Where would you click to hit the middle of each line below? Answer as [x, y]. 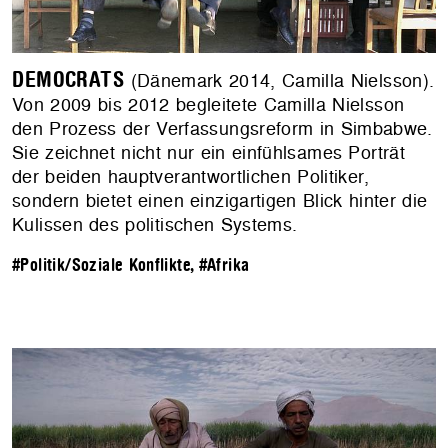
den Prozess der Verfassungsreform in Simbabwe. [222, 128]
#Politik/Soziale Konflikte [101, 265]
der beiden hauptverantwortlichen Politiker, [190, 176]
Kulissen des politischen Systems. [155, 224]
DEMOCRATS [68, 79]
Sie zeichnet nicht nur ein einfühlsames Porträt [208, 152]
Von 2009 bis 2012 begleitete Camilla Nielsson [208, 104]
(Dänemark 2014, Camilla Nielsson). [279, 80]
